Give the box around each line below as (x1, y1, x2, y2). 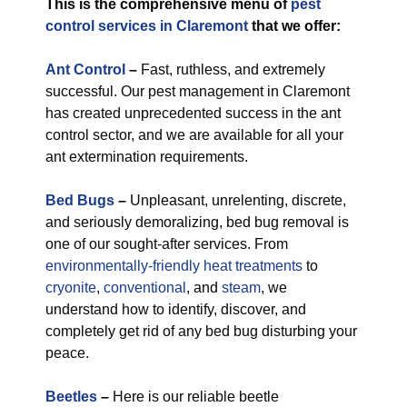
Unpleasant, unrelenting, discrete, (126, 193, 346, 208)
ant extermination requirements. (45, 149, 248, 164)
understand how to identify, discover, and (45, 302, 306, 317)
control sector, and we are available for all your (45, 127, 343, 143)
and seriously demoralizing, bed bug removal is (45, 214, 349, 230)
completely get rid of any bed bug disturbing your (45, 323, 357, 339)
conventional (104, 280, 186, 295)
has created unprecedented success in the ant (45, 105, 341, 121)
